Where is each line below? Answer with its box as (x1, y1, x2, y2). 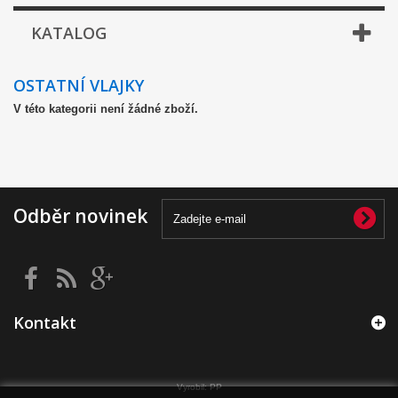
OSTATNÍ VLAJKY (13, 75, 148, 97)
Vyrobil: (176, 382, 210, 393)
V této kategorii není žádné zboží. (13, 102, 198, 116)
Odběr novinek (13, 203, 147, 229)
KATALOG (31, 22, 107, 44)
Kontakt (13, 312, 76, 334)
